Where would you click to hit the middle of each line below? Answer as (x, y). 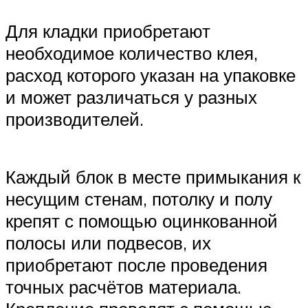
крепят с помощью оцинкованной (142, 220)
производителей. (75, 119)
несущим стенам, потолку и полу (139, 198)
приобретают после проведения (136, 264)
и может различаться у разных (131, 97)
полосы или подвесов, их (108, 242)
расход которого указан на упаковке (151, 75)
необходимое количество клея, (132, 53)
